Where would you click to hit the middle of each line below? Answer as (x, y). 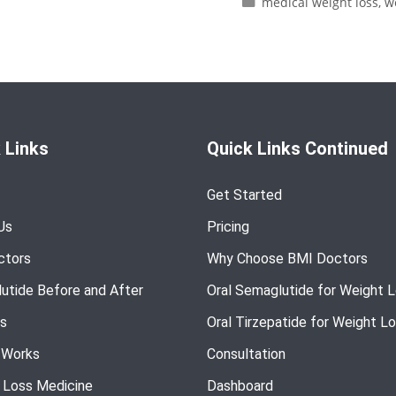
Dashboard (240, 385)
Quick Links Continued (297, 148)
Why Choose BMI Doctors (287, 258)
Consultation (246, 354)
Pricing (228, 226)
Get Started (244, 194)
